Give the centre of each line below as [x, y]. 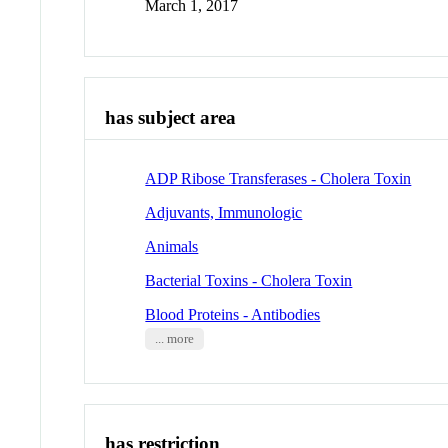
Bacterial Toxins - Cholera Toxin [249, 280]
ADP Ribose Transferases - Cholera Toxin [278, 178]
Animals [172, 246]
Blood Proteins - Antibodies [233, 314]
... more [174, 338]
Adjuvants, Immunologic [224, 212]
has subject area [171, 118]
